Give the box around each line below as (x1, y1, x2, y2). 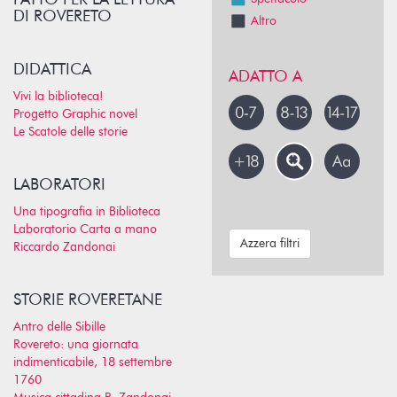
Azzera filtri (240, 237, 300, 251)
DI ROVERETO (13, 9, 112, 26)
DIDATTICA (13, 62, 91, 79)
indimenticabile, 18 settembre (13, 356, 172, 370)
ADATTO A (229, 69, 302, 86)
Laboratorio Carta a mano (13, 223, 157, 237)
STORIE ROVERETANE (13, 292, 162, 309)
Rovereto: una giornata (13, 339, 138, 352)
